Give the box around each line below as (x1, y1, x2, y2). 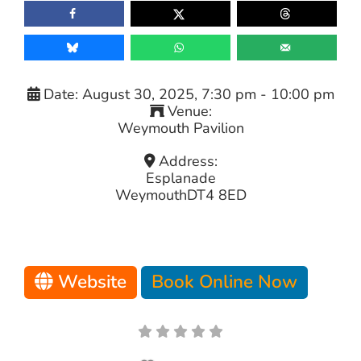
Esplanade (145, 168, 216, 188)
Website (57, 269, 127, 294)
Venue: (167, 101, 212, 121)
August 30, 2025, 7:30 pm (81, 84, 256, 104)
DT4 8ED (186, 185, 247, 205)
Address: (158, 151, 218, 171)
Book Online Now (151, 269, 297, 294)
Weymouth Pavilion (117, 118, 244, 138)
